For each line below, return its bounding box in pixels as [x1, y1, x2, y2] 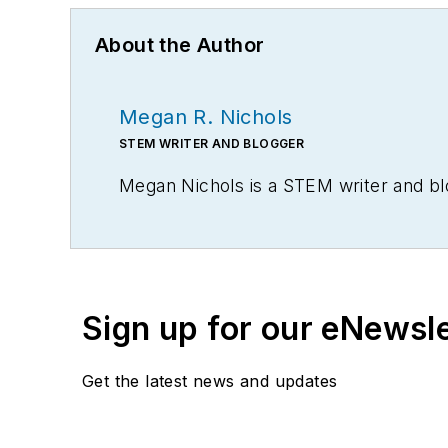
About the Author [95, 33, 265, 58]
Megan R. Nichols [119, 105, 293, 130]
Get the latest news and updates [82, 371, 338, 392]
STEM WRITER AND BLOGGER [119, 136, 305, 152]
